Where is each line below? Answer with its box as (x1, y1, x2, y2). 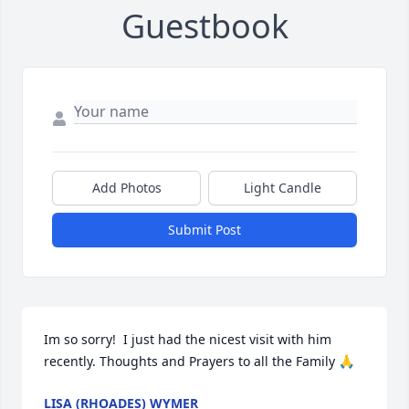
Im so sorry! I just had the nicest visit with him (44, 330, 331, 349)
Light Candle (244, 179, 321, 197)
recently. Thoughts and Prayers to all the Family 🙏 (44, 352, 354, 371)
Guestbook (121, 4, 288, 49)
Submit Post (168, 221, 241, 239)
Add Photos (91, 179, 162, 197)
